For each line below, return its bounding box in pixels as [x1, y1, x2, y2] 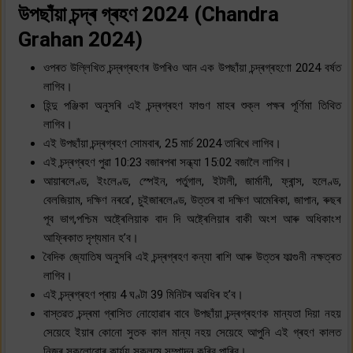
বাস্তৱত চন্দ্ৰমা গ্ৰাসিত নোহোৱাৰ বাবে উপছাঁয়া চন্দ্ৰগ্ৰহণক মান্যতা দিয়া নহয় [43, 306, 341, 321]
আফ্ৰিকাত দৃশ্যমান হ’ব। [43, 230, 139, 245]
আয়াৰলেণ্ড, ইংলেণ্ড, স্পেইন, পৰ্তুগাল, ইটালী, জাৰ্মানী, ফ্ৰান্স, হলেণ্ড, [43, 173, 341, 188]
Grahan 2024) [18, 27, 143, 51]
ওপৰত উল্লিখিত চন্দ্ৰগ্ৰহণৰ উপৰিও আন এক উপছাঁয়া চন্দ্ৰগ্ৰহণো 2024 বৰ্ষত [43, 60, 341, 75]
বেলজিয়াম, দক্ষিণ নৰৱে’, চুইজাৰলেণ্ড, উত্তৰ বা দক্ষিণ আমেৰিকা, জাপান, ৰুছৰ [43, 192, 341, 207]
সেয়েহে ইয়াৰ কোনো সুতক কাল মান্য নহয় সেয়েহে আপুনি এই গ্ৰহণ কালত [43, 325, 341, 340]
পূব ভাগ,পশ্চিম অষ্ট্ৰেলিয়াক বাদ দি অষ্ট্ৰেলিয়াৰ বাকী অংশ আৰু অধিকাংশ [43, 211, 341, 226]
